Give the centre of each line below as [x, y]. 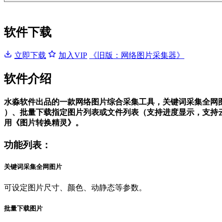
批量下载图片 [23, 208]
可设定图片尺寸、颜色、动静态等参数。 [75, 187]
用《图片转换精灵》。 [44, 123]
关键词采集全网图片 [33, 167]
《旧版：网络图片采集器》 [137, 55]
